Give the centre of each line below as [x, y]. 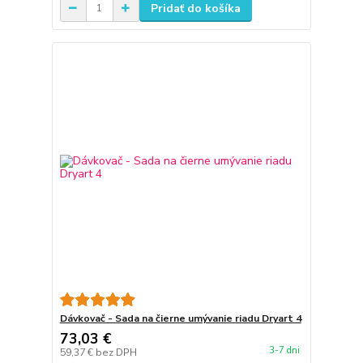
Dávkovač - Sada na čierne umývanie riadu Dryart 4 [180, 318]
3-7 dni [284, 350]
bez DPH [116, 352]
